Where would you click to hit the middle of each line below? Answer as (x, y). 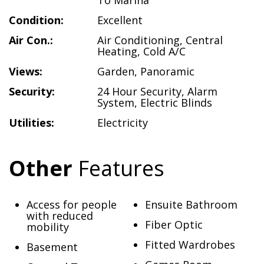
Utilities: (32, 123)
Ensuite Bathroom (191, 204)
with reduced (60, 216)
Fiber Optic (174, 225)
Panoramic (167, 71)
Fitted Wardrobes (190, 245)
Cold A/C (164, 51)
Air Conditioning (138, 40)
